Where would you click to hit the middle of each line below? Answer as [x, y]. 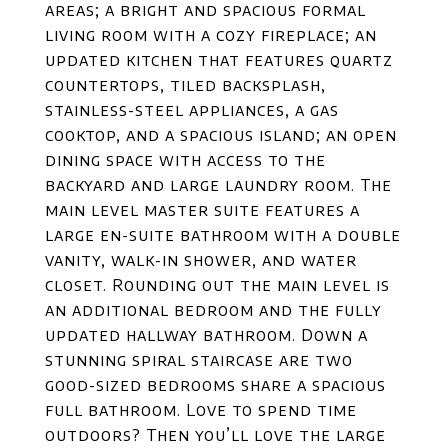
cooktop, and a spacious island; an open [221, 135]
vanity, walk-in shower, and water [201, 260]
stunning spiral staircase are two [199, 360]
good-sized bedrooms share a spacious [215, 385]
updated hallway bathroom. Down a [206, 335]
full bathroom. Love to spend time [201, 410]
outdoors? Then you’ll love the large [215, 435]
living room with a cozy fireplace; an [211, 35]
